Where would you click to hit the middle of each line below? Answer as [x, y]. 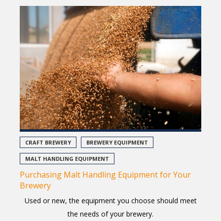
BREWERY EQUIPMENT [117, 142]
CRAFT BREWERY [48, 142]
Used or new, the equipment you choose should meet [110, 200]
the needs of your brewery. [110, 214]
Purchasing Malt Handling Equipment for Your [105, 174]
